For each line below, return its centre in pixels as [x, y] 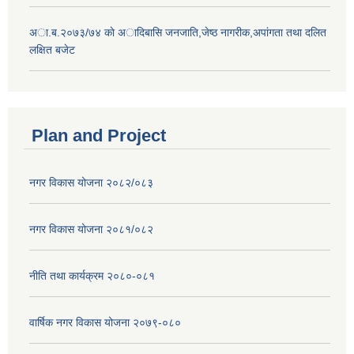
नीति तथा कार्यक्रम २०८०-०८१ [92, 275]
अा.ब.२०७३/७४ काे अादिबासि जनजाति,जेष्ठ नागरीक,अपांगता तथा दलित [178, 33]
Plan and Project [99, 135]
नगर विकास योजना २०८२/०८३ [91, 182]
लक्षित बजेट [52, 50]
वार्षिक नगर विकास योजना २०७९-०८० [105, 322]
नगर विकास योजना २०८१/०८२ [91, 229]
